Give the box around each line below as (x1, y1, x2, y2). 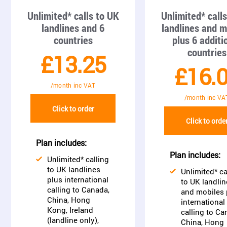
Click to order (52, 103, 94, 113)
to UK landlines (47, 164, 100, 174)
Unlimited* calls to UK (27, 9, 119, 23)
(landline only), (47, 215, 99, 225)
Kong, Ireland (47, 205, 93, 215)
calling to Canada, (47, 184, 109, 195)
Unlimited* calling (47, 154, 109, 164)
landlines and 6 (42, 21, 104, 35)
